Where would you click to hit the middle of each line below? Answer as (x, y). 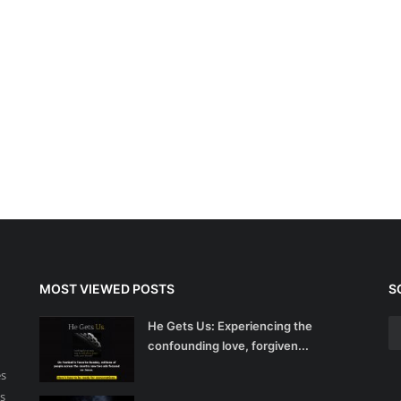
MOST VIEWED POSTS (107, 289)
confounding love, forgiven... (228, 346)
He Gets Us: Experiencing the (230, 326)
